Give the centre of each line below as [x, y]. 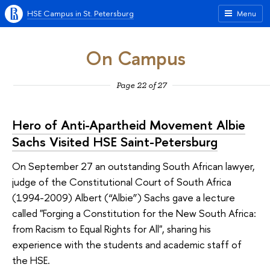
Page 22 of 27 [141, 85]
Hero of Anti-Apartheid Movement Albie [129, 125]
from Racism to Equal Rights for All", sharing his [111, 228]
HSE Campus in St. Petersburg [80, 13]
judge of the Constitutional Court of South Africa [122, 181]
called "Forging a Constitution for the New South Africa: [134, 213]
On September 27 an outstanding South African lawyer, [133, 166]
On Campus [135, 58]
